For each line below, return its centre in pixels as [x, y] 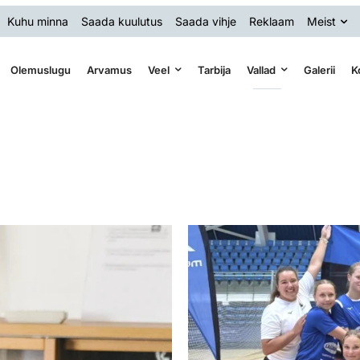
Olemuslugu [40, 70]
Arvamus [109, 70]
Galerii [319, 70]
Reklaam [272, 21]
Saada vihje [206, 21]
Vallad [261, 70]
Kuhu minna [38, 21]
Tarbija [214, 70]
